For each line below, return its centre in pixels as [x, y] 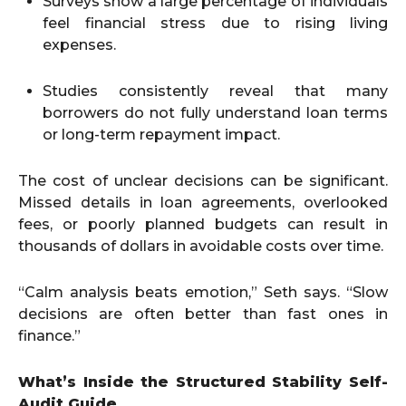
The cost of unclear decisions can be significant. [203, 181]
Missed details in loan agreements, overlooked [203, 203]
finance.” [49, 336]
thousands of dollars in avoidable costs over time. [201, 246]
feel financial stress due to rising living [215, 23]
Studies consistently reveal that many [215, 91]
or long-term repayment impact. [161, 135]
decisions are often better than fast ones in [203, 314]
